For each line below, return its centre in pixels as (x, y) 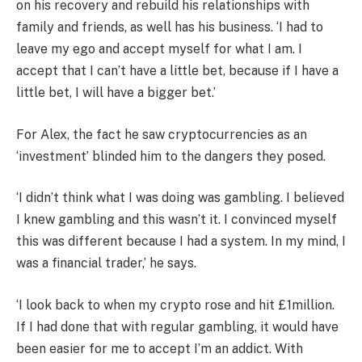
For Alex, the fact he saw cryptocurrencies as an (162, 134)
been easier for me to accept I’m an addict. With (160, 348)
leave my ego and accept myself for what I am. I (159, 49)
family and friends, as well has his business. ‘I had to (170, 27)
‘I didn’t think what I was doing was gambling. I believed (180, 198)
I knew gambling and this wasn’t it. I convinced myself (177, 220)
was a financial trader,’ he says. (106, 263)
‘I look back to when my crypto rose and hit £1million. (175, 305)
